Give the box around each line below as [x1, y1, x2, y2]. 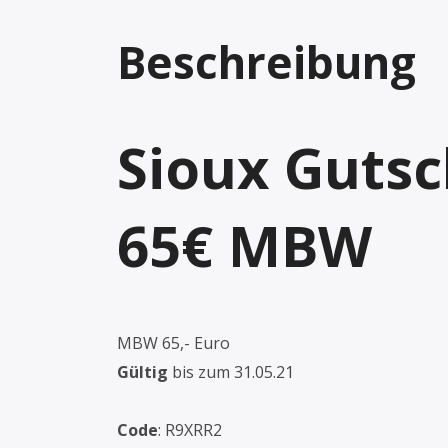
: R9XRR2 [158, 418, 222, 441]
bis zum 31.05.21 [168, 360, 294, 383]
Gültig [117, 360, 168, 383]
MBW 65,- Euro [117, 331, 230, 354]
